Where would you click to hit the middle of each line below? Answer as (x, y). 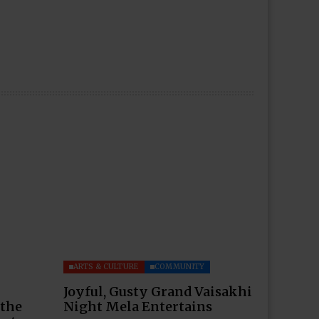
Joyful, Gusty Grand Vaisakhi (157, 291)
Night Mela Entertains (137, 306)
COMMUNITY (179, 266)
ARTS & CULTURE (106, 266)
